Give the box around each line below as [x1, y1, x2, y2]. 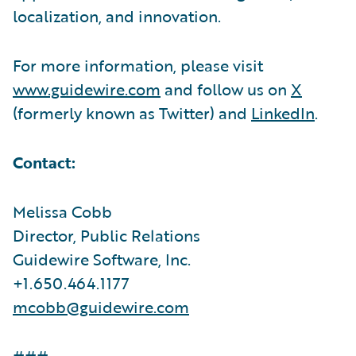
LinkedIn [251, 100, 315, 125]
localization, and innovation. [13, 3, 221, 28]
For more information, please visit [13, 52, 263, 77]
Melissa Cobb [13, 199, 112, 223]
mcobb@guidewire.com [13, 294, 189, 319]
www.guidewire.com [13, 76, 161, 101]
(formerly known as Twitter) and [13, 100, 251, 125]
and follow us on [161, 76, 291, 101]
